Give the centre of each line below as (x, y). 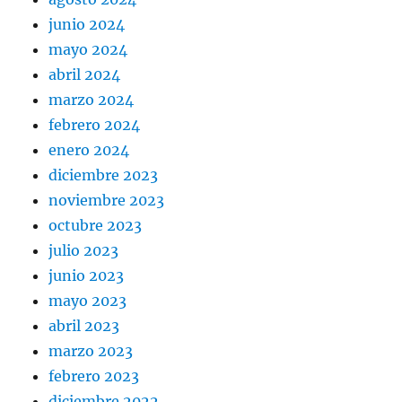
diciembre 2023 (104, 175)
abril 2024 (85, 74)
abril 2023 (84, 325)
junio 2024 (87, 24)
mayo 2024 (88, 49)
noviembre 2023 (107, 200)
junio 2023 (87, 275)
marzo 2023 (91, 350)
